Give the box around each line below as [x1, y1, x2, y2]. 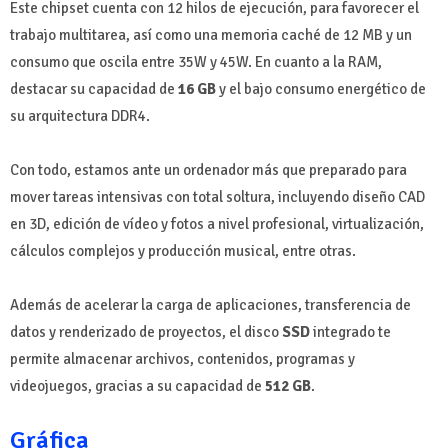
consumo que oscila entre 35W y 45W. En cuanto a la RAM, [10, 52, 382, 71]
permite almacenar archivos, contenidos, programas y [10, 349, 355, 368]
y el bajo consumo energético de [216, 79, 426, 98]
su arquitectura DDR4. [10, 106, 150, 125]
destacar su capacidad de [10, 79, 178, 98]
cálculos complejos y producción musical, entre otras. [10, 241, 356, 260]
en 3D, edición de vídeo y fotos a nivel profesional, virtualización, [10, 214, 424, 233]
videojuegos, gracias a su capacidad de [10, 376, 262, 395]
